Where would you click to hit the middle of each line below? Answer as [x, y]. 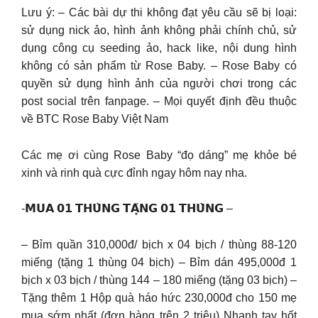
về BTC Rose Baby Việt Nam [95, 119]
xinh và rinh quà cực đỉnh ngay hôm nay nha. [134, 172]
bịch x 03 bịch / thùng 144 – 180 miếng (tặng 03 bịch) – [159, 280]
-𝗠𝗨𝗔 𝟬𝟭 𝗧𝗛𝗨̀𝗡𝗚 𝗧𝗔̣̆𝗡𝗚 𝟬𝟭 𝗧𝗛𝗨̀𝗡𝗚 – [127, 209]
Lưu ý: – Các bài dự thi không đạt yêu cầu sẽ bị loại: [159, 13]
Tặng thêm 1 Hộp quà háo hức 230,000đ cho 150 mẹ [159, 297]
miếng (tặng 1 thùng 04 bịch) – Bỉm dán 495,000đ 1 [159, 262]
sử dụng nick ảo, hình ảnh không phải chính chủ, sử [159, 31]
